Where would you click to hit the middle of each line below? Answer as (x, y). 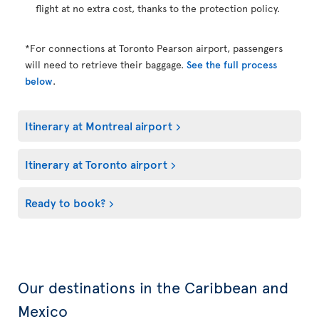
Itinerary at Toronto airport (96, 164)
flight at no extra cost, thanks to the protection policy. (158, 8)
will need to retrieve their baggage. (106, 64)
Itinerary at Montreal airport (99, 125)
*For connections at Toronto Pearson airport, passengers (154, 48)
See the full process (232, 64)
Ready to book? (65, 202)
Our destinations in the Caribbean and (153, 287)
